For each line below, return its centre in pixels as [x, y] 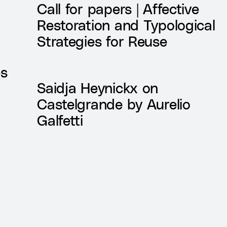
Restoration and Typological [126, 25]
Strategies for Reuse [102, 41]
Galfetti [60, 120]
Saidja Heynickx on [98, 88]
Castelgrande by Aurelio [114, 104]
